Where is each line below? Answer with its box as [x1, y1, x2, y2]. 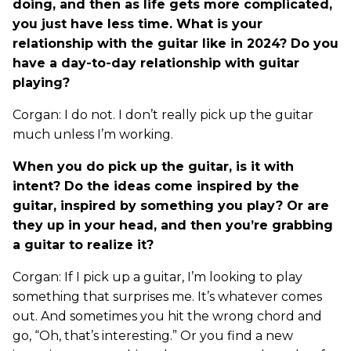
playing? [13, 74, 70, 90]
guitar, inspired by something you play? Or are [13, 197, 329, 213]
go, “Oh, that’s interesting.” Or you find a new [13, 327, 293, 343]
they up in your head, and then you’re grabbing [13, 217, 333, 233]
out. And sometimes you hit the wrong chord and [13, 308, 322, 324]
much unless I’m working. [13, 126, 173, 142]
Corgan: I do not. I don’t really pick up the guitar [13, 107, 313, 122]
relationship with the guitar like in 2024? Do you [13, 35, 338, 51]
